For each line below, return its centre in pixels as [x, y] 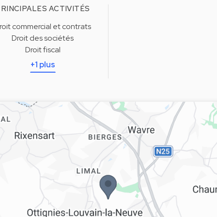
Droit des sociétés [43, 38]
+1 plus [43, 65]
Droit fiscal [43, 50]
